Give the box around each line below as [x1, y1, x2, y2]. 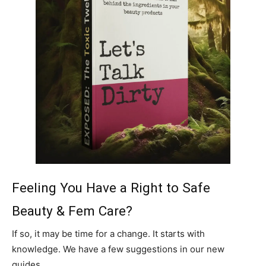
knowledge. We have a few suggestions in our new [12, 243, 224, 255]
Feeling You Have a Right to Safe [12, 180, 210, 196]
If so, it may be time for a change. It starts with [12, 228, 205, 240]
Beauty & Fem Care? [12, 203, 132, 219]
